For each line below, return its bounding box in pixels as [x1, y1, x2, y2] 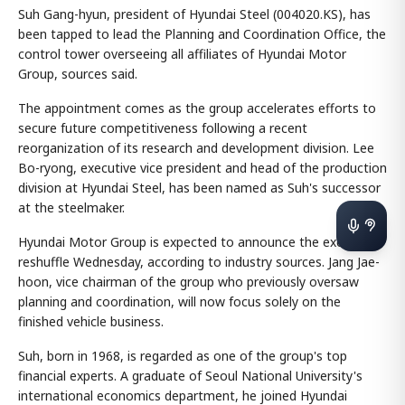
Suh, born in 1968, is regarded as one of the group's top [18, 347, 347, 364]
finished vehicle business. [18, 313, 164, 330]
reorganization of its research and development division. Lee [18, 139, 374, 156]
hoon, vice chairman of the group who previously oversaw [18, 273, 359, 290]
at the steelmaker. [18, 199, 125, 216]
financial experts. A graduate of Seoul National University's [18, 367, 363, 384]
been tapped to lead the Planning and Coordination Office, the [18, 25, 386, 42]
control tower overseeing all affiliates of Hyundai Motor [18, 45, 346, 62]
